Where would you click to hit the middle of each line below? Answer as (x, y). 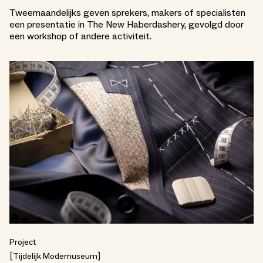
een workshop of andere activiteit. (80, 36)
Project (23, 243)
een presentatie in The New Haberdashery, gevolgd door (127, 25)
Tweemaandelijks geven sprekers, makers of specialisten (127, 13)
